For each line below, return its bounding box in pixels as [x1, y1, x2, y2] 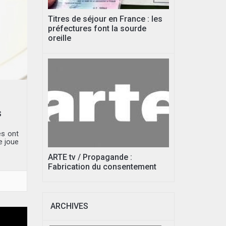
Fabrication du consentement [47, 162, 156, 172]
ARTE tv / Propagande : [47, 152, 132, 162]
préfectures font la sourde [47, 24, 146, 34]
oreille [47, 33, 71, 43]
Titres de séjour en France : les [47, 14, 162, 24]
